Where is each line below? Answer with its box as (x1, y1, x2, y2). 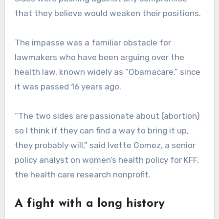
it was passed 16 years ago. (14, 81, 121, 91)
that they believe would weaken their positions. (14, 8, 201, 18)
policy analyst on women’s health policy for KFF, (14, 154, 199, 165)
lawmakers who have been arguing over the (14, 52, 184, 62)
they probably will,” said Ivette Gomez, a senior (14, 140, 196, 150)
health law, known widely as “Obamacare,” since (14, 66, 200, 77)
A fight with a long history (14, 197, 165, 210)
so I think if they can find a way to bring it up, (14, 125, 189, 135)
